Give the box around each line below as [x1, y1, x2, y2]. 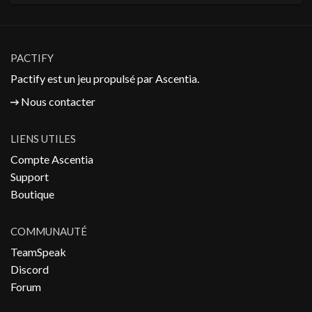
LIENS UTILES [10, 132, 76, 145]
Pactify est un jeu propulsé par [10, 72, 155, 85]
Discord [10, 263, 49, 276]
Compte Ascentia [10, 153, 93, 166]
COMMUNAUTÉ [10, 225, 87, 237]
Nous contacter [21, 95, 96, 108]
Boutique [10, 187, 54, 201]
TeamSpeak [10, 245, 66, 258]
